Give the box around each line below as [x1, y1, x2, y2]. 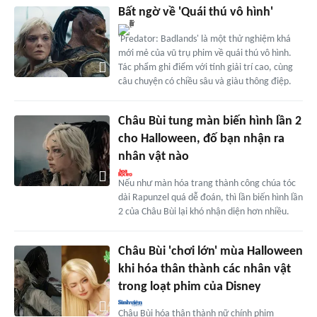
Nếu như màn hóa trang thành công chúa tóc [117, 178, 296, 189]
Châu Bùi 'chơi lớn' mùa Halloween [117, 244, 303, 258]
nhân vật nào [117, 149, 189, 163]
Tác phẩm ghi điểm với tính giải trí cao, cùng [117, 62, 293, 73]
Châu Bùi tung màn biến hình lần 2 [117, 114, 301, 128]
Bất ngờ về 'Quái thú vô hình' [117, 5, 273, 19]
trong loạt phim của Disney [117, 279, 261, 294]
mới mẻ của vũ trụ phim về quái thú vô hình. [117, 47, 292, 59]
